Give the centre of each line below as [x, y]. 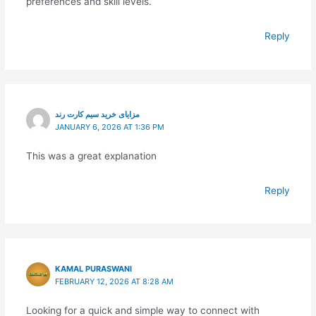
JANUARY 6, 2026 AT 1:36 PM [110, 127]
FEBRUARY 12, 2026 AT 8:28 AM [115, 282]
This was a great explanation [91, 156]
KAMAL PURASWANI [94, 269]
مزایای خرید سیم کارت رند [98, 115]
